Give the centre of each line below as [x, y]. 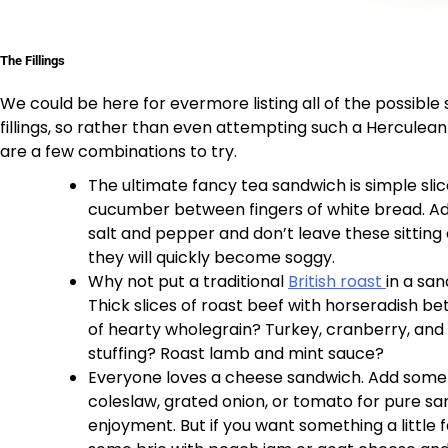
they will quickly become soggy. [211, 258]
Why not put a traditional [188, 282]
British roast [337, 282]
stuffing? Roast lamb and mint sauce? [236, 354]
